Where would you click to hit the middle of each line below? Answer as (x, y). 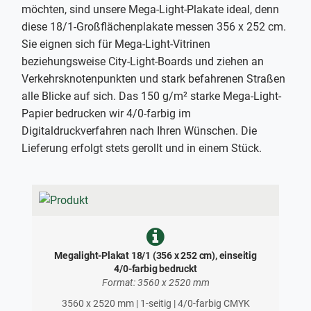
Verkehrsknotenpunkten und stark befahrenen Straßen (153, 79)
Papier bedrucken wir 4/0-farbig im (106, 114)
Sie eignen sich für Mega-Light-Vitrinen (116, 44)
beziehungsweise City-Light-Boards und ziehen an (143, 62)
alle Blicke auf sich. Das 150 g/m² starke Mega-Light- (151, 96)
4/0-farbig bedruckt (155, 269)
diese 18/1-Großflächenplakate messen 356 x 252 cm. (154, 27)
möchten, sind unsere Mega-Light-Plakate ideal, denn (150, 10)
